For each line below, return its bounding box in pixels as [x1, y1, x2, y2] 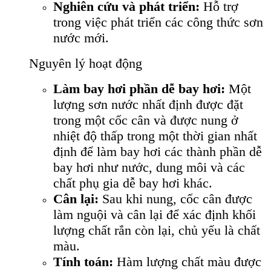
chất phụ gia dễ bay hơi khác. [53, 175, 212, 191]
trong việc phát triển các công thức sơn [53, 15, 263, 30]
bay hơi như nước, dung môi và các [53, 160, 245, 175]
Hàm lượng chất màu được [113, 254, 261, 270]
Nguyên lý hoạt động [29, 56, 142, 71]
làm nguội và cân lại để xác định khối [53, 207, 256, 223]
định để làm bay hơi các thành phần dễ [53, 144, 262, 160]
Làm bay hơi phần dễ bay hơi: [53, 81, 225, 97]
